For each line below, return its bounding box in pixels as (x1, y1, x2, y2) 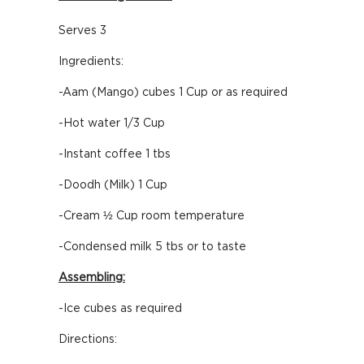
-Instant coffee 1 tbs (58, 149, 171, 160)
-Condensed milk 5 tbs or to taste (58, 241, 246, 253)
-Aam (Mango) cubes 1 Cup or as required (58, 87, 288, 98)
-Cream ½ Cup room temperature (58, 210, 245, 222)
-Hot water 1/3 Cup (58, 118, 165, 129)
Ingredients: (58, 56, 123, 67)
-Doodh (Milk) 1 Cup (58, 180, 167, 191)
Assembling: (58, 272, 125, 284)
